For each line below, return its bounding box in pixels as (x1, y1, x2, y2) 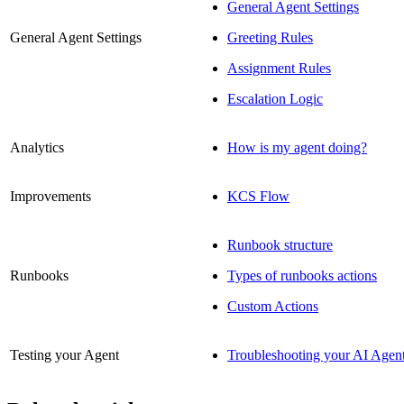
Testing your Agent (10, 346, 119, 363)
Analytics (10, 139, 64, 155)
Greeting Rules (227, 29, 313, 45)
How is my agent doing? (227, 139, 367, 155)
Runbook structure (227, 236, 333, 252)
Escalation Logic (227, 90, 323, 106)
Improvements (10, 188, 91, 204)
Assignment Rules (227, 60, 331, 76)
